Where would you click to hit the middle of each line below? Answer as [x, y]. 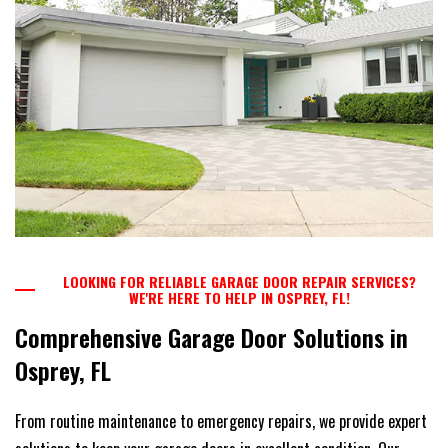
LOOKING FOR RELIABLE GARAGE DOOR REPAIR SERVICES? [239, 281]
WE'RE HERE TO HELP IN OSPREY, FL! [239, 297]
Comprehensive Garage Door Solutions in [211, 336]
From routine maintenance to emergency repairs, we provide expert [221, 420]
